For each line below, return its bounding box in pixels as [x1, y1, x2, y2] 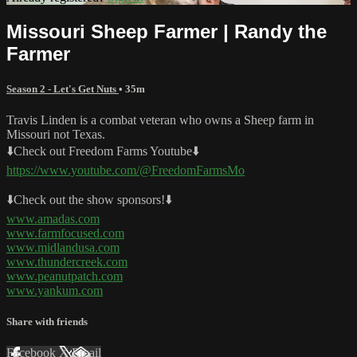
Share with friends [6, 316, 88, 328]
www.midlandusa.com [6, 240, 120, 254]
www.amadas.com [6, 211, 100, 226]
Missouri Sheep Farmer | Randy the [6, 20, 327, 42]
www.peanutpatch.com [6, 269, 123, 283]
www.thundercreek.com [6, 254, 127, 269]
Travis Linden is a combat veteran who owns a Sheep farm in [6, 112, 314, 127]
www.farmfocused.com [6, 226, 124, 240]
